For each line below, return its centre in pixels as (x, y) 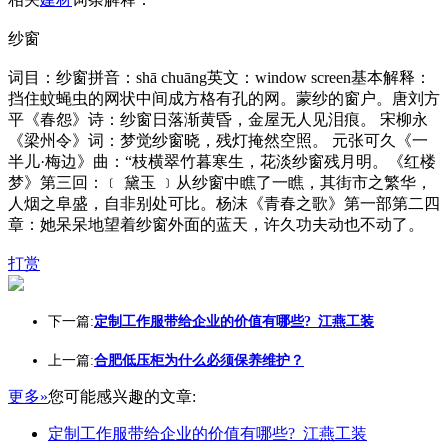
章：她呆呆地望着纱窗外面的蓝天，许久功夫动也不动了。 (216, 224)
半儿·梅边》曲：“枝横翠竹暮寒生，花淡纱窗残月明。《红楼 (222, 161)
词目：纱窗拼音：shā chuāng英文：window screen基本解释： (219, 77)
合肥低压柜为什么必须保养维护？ (199, 360)
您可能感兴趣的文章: (122, 396)
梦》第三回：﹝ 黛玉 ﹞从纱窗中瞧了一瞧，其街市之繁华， (220, 182)
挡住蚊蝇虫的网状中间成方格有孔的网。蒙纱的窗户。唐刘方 (224, 98)
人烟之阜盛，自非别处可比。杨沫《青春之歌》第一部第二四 (224, 203)
